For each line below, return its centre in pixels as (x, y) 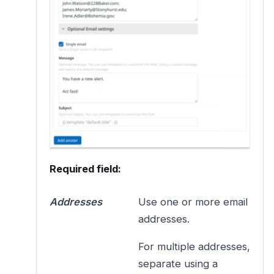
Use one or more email (193, 202)
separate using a (178, 264)
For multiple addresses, (194, 247)
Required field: (85, 169)
